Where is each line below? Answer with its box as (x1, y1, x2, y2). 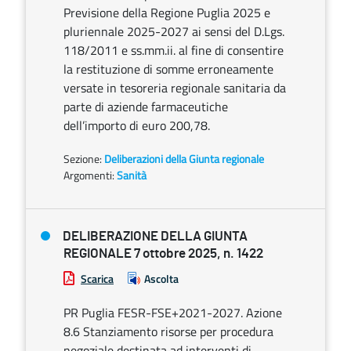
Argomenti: (63, 167, 114, 183)
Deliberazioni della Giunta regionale (104, 150, 264, 167)
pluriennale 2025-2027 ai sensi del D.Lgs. (63, 22, 284, 41)
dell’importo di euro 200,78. (63, 116, 210, 135)
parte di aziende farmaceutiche (63, 97, 228, 116)
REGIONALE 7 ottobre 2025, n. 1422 (63, 247, 263, 260)
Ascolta (144, 270, 179, 287)
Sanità (117, 167, 147, 183)
